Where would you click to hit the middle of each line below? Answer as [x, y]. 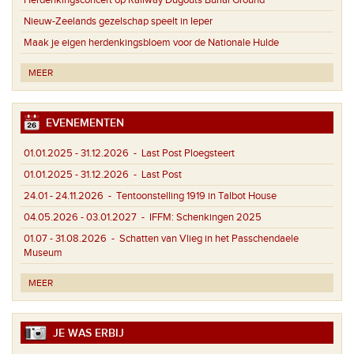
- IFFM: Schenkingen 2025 [199, 218]
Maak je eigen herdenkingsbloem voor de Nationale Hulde [151, 42]
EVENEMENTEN [82, 122]
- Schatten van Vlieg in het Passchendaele [203, 239]
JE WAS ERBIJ [85, 333]
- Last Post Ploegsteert [182, 154]
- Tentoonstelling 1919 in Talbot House [190, 196]
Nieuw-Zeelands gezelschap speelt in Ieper [118, 21]
